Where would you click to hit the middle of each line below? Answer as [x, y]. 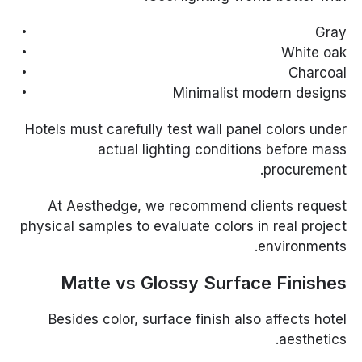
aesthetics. [312, 340]
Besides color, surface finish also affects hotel [197, 320]
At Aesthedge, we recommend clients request [197, 206]
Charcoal [317, 73]
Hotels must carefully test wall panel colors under [185, 130]
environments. [302, 247]
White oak [314, 53]
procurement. [305, 170]
